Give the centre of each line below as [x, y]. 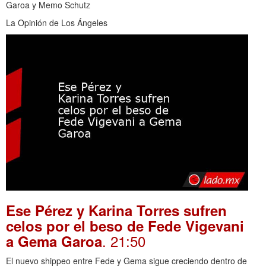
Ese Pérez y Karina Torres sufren [116, 210]
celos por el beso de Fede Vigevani [125, 225]
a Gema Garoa [54, 241]
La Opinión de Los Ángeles [57, 23]
